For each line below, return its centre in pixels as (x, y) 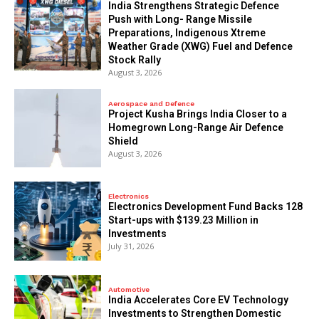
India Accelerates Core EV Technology (199, 299)
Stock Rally (135, 60)
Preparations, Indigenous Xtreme (187, 33)
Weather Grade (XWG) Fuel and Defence (201, 47)
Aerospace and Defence (152, 104)
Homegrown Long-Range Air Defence (196, 128)
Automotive (129, 289)
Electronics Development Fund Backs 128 (206, 207)
